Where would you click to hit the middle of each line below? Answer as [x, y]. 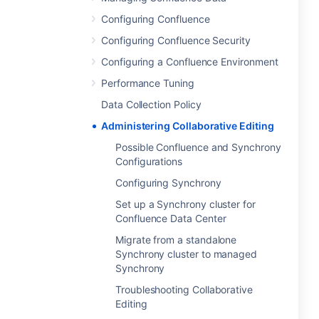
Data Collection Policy [151, 104]
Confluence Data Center [171, 218]
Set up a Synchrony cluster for [185, 204]
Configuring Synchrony [168, 183]
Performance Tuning [148, 83]
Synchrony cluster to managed [187, 254]
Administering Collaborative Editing [188, 126]
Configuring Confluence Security [176, 40]
